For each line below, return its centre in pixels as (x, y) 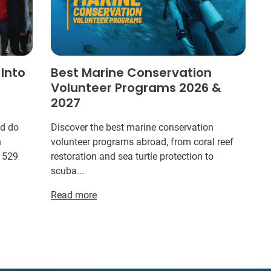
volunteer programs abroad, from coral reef (142, 142)
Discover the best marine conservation (132, 127)
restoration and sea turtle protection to (132, 156)
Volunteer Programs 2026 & (136, 87)
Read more (73, 195)
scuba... (67, 171)
